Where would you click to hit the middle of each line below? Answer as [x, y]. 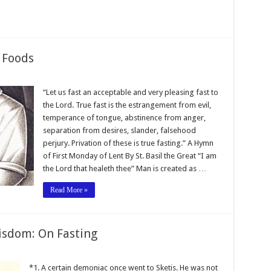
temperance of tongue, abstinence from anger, [124, 117]
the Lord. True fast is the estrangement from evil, [127, 105]
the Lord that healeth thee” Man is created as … [124, 168]
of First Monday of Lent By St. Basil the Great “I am [129, 155]
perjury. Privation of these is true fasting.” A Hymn [128, 143]
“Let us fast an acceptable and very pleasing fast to [130, 92]
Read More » [69, 190]
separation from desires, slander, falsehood [119, 130]
